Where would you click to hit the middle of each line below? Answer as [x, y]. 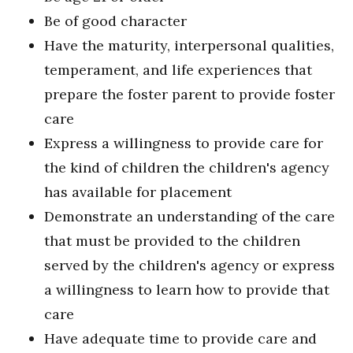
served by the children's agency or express [190, 266]
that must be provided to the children [172, 241]
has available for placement [138, 192]
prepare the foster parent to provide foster [190, 95]
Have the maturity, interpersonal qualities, [189, 46]
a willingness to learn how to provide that [187, 290]
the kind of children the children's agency [187, 168]
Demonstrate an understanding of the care [190, 217]
